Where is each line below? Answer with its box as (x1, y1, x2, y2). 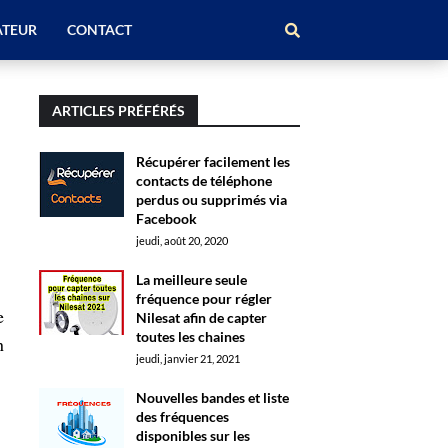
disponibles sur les (135, 427, 250, 444)
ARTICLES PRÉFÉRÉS (51, 102, 185, 119)
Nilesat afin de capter (135, 309, 267, 326)
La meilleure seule (135, 271, 247, 288)
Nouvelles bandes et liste (135, 389, 289, 406)
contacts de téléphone (135, 172, 272, 189)
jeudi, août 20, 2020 (135, 234, 228, 247)
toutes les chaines (135, 328, 245, 345)
